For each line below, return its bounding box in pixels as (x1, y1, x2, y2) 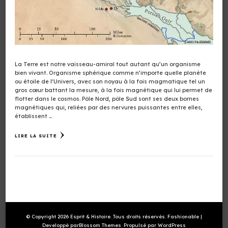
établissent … (15, 112, 52, 120)
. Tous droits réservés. (110, 213, 167, 219)
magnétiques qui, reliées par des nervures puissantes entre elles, (15, 103, 203, 111)
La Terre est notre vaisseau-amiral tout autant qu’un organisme (15, 60, 201, 68)
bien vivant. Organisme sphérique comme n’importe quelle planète (15, 69, 206, 76)
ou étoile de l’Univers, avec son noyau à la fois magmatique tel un (15, 77, 205, 85)
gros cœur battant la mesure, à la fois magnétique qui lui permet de (15, 86, 212, 94)
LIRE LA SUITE (15, 132, 57, 138)
